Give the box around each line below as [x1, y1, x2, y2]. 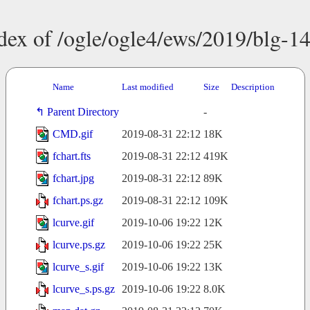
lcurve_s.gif [52, 261, 104, 273]
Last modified [121, 82, 174, 93]
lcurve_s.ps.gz [52, 283, 115, 295]
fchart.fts [52, 150, 91, 163]
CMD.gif [52, 128, 93, 140]
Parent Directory [46, 106, 119, 118]
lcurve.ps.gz [52, 239, 105, 251]
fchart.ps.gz [52, 194, 103, 207]
